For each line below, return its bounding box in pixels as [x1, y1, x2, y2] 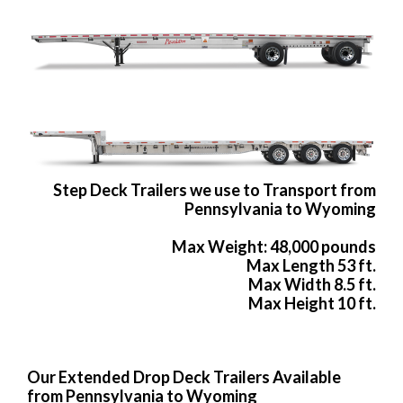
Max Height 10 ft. [248, 293, 376, 314]
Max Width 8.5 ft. [248, 274, 376, 295]
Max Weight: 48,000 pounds [172, 237, 376, 257]
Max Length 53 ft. [246, 255, 376, 276]
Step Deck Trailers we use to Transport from [53, 180, 376, 201]
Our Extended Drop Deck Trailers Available [27, 367, 341, 388]
